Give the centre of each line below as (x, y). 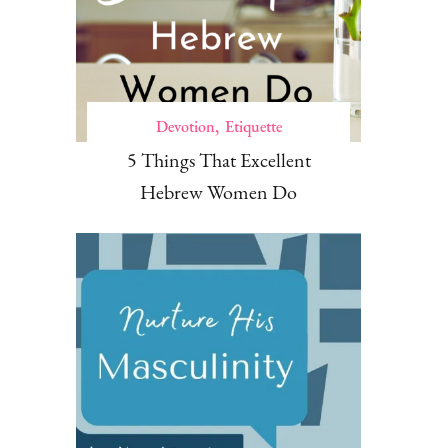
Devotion (185, 127)
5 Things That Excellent (218, 160)
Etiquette (253, 127)
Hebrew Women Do (218, 192)
